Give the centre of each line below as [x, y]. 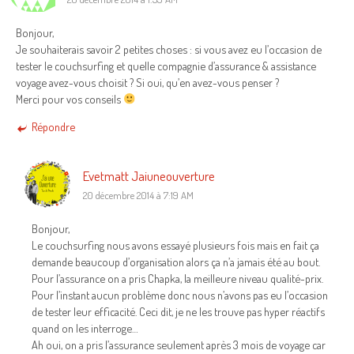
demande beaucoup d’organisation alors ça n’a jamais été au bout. [176, 261]
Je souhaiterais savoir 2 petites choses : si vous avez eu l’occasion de [169, 49]
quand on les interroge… [85, 328]
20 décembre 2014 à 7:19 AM [138, 195]
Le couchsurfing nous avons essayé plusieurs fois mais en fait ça [175, 245]
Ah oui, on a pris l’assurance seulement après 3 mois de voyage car [179, 344]
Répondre [53, 127]
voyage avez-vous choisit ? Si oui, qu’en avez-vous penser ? [147, 82]
